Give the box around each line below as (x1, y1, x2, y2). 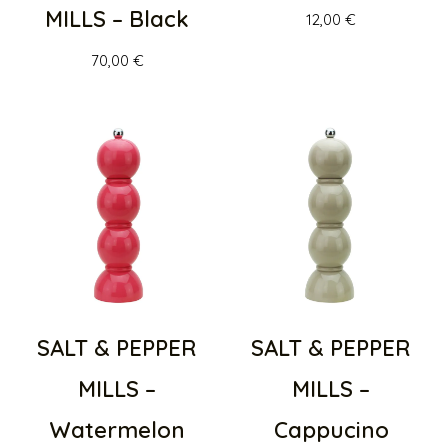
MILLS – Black (45, 5, 189, 34)
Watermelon (49, 416, 185, 445)
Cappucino (273, 416, 389, 445)
